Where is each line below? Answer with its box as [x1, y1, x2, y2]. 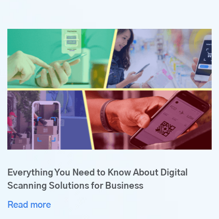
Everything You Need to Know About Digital [7, 169, 188, 177]
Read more [7, 201, 53, 210]
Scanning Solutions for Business [7, 182, 143, 191]
